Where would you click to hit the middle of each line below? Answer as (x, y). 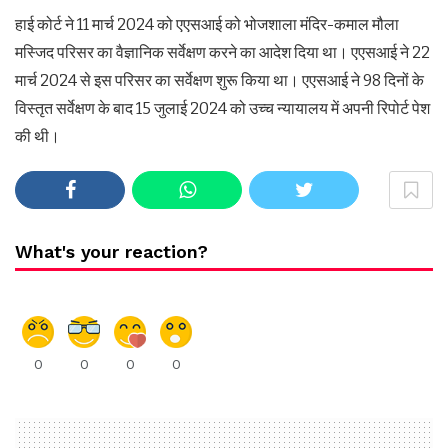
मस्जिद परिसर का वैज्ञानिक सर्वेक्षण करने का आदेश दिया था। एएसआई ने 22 (222, 52)
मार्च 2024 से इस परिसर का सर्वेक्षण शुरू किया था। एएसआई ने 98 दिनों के (219, 80)
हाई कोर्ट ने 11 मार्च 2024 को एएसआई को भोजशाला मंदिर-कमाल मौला (207, 24)
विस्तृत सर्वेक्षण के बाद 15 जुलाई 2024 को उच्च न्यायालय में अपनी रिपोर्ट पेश (222, 108)
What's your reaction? (111, 251)
